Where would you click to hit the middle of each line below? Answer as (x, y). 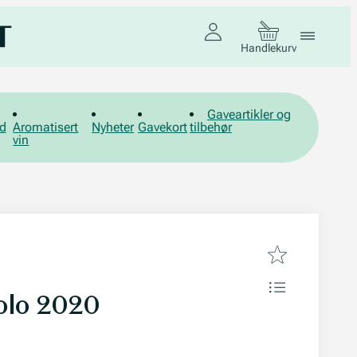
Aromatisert (46, 127)
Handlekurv (269, 48)
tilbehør (210, 127)
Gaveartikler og (249, 114)
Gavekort (163, 127)
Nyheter (113, 127)
